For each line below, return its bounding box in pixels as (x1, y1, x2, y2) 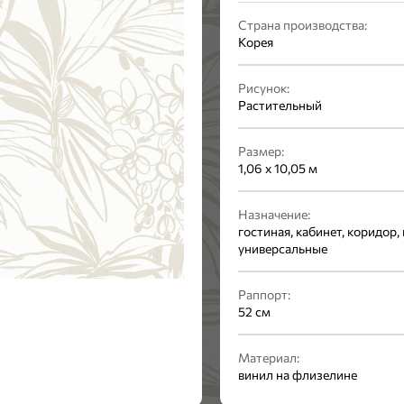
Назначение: (238, 207, 310, 222)
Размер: (238, 143, 284, 159)
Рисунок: (238, 80, 289, 96)
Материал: (238, 350, 299, 365)
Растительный (238, 97, 322, 113)
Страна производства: (238, 17, 367, 32)
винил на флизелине (238, 367, 357, 382)
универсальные (238, 241, 327, 256)
